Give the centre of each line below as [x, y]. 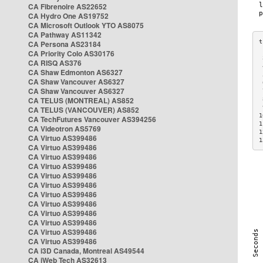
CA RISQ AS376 [55, 63]
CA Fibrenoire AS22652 [68, 6]
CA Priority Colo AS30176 [71, 53]
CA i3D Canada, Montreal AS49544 [86, 251]
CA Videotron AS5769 [65, 129]
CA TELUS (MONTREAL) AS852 [81, 100]
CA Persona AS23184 [65, 44]
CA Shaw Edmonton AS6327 [75, 72]
